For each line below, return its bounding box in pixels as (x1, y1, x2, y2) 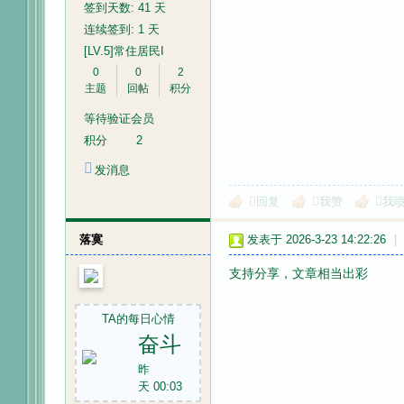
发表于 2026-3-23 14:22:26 (247, 233, 386, 246)
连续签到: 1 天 (84, 23, 160, 36)
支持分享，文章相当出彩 (229, 266, 368, 280)
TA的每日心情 (101, 312, 175, 326)
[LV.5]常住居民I (84, 44, 164, 58)
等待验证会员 (84, 112, 154, 125)
